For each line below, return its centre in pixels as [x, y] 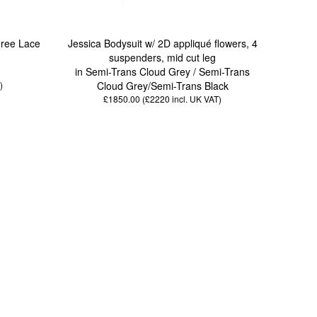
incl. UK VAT [195, 99]
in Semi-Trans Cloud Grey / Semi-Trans [163, 72]
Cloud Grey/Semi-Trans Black [162, 86]
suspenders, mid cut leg [163, 58]
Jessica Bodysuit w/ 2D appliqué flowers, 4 [162, 44]
